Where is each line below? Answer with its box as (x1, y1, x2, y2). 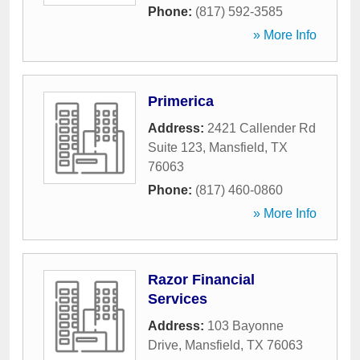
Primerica (148, 93, 214, 109)
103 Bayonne (207, 319, 284, 333)
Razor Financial (148, 272, 255, 288)
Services (148, 291, 207, 307)
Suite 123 (148, 141, 202, 154)
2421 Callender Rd (207, 121, 316, 135)
